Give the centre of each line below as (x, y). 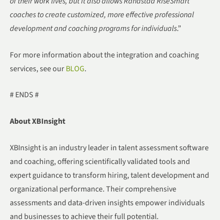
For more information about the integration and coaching (104, 55)
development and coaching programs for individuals (93, 29)
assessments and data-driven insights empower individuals (107, 203)
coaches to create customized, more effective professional (102, 15)
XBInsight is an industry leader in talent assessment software (109, 148)
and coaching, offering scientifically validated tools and (100, 161)
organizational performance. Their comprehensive (93, 189)
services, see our (38, 69)
